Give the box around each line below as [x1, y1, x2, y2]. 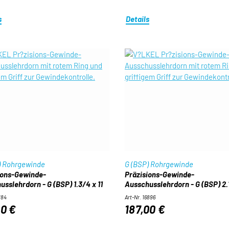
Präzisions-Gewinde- [124, 170, 194, 179]
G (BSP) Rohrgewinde [124, 159, 193, 169]
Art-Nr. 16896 [124, 194, 155, 200]
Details [126, 14, 150, 24]
